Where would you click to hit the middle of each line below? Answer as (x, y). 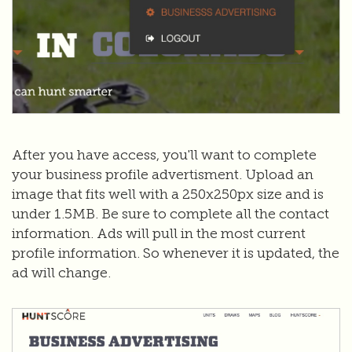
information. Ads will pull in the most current (159, 233)
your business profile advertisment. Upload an (163, 174)
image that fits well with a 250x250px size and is (168, 194)
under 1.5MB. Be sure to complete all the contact (170, 214)
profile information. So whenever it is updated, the (176, 253)
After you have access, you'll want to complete (164, 155)
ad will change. (61, 273)
